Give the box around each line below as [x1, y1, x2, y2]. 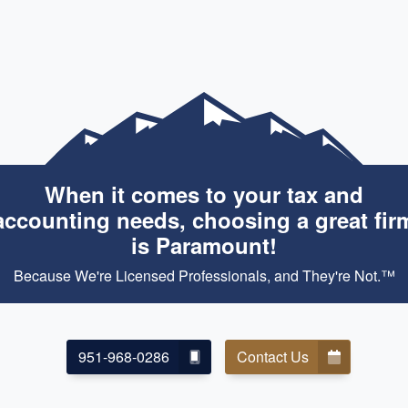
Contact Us [236, 346, 309, 368]
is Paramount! [131, 229, 277, 261]
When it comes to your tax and [45, 178, 363, 210]
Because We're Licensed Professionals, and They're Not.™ [13, 265, 395, 287]
